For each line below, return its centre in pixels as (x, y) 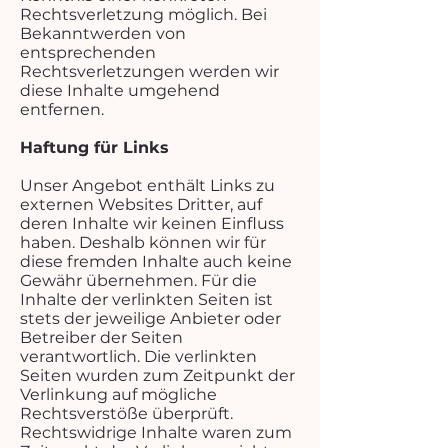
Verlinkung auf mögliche (118, 394)
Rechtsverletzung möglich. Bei (143, 14)
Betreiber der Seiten (101, 337)
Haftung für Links (94, 147)
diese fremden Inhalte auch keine (156, 261)
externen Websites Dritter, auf (141, 204)
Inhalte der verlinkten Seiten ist (146, 299)
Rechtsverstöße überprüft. (126, 413)
